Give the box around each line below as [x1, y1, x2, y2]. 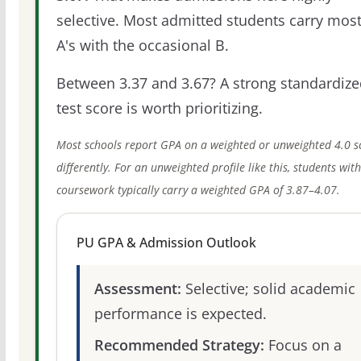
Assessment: [93, 279, 181, 298]
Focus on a [263, 335, 342, 355]
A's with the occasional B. [56, 35, 229, 55]
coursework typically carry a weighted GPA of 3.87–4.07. [56, 183, 340, 197]
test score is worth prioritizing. [56, 98, 263, 118]
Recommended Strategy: [93, 335, 264, 355]
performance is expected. [93, 304, 267, 323]
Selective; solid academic [180, 279, 355, 298]
